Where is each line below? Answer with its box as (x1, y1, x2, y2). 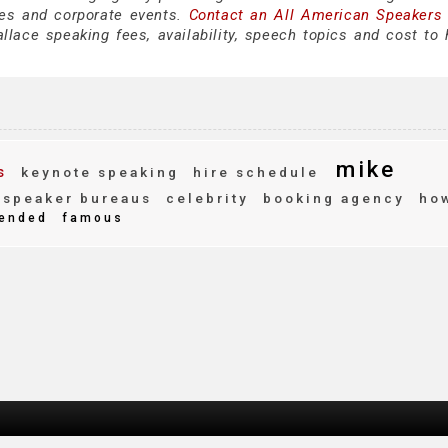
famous (56, 211, 124, 225)
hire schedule (187, 164, 319, 180)
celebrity (160, 190, 249, 206)
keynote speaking (15, 164, 179, 180)
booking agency (257, 190, 405, 206)
